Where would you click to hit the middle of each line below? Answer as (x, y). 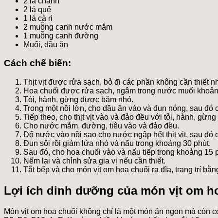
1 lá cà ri (38, 18)
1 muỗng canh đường (61, 36)
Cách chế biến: (37, 63)
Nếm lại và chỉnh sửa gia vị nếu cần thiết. (94, 161)
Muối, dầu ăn (46, 44)
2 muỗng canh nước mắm (68, 27)
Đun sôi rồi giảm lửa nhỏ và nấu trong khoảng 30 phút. (117, 144)
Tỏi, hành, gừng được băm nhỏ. (78, 100)
